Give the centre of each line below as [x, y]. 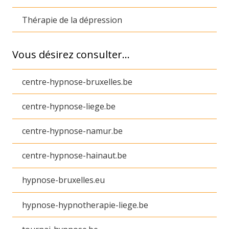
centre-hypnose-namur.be [73, 131]
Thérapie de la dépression [72, 20]
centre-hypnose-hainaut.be [75, 156]
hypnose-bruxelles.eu [64, 180]
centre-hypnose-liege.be [69, 106]
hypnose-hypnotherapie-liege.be [85, 205]
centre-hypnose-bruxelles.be [77, 82]
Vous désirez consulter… [71, 55]
